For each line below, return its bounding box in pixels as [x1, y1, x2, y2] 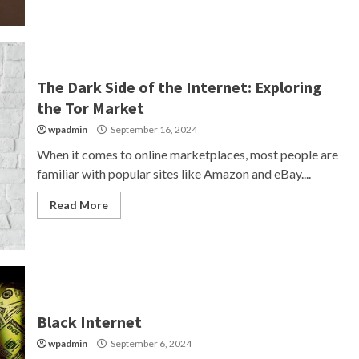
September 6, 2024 [108, 337, 192, 349]
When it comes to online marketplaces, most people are [36, 147, 338, 162]
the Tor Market [36, 98, 144, 118]
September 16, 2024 [108, 123, 197, 135]
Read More [49, 198, 108, 212]
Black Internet [36, 312, 142, 332]
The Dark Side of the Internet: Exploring [36, 77, 322, 97]
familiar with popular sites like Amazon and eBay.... [36, 166, 311, 181]
